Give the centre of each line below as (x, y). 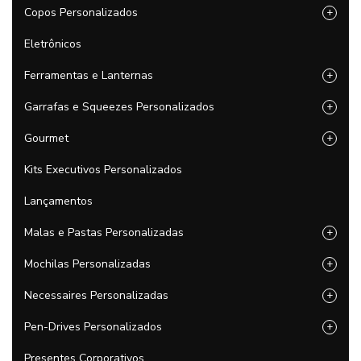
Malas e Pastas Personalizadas (104, 232)
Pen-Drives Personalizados (93, 327)
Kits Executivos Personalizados (103, 170)
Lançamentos (58, 201)
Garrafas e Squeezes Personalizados (119, 107)
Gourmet (46, 138)
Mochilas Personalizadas (87, 264)
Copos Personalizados (81, 12)
